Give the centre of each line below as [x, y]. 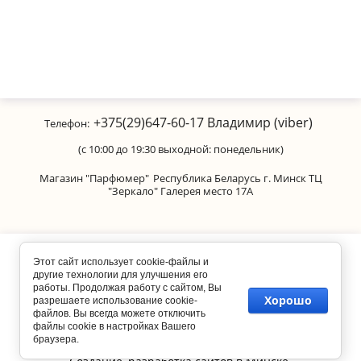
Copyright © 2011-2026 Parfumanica [180, 251]
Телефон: [67, 123]
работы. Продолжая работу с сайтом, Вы [127, 288]
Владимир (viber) [258, 122]
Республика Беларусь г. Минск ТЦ [237, 178]
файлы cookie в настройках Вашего [114, 326]
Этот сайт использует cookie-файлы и [121, 262]
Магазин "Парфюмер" [94, 178]
